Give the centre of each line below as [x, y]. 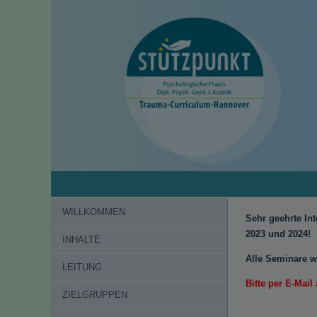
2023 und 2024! [278, 234]
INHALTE [81, 240]
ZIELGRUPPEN [95, 295]
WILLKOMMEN [94, 212]
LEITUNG [82, 267]
